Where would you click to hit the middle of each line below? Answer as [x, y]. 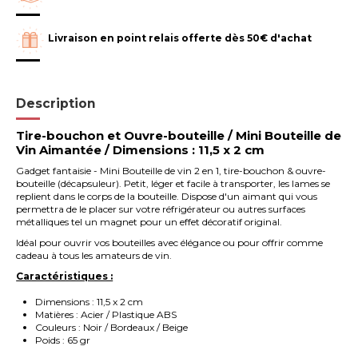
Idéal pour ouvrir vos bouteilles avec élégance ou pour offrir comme [170, 242]
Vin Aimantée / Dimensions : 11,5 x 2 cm [141, 149]
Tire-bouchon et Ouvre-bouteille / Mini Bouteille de [179, 135]
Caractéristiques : [65, 276]
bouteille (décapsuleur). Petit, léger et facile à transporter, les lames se [173, 184]
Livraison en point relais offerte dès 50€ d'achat [180, 38]
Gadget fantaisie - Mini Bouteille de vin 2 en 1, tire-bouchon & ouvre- [171, 171]
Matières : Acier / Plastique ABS [106, 315]
